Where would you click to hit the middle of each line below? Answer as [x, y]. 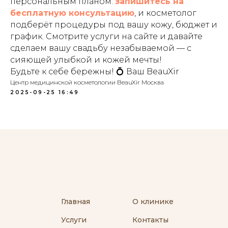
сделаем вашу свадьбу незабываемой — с [101, 48]
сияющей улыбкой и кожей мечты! [86, 60]
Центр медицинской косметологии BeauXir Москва [87, 82]
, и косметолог [165, 13]
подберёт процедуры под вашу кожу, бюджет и [114, 25]
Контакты [150, 220]
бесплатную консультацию [72, 13]
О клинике [153, 202]
